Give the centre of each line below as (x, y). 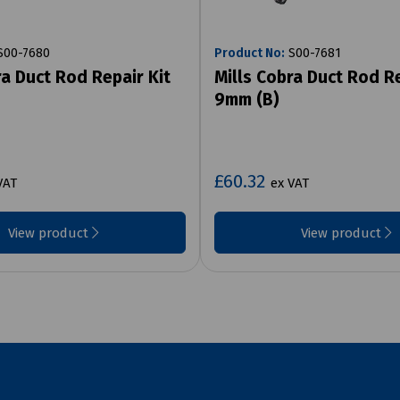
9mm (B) (247, 99)
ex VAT (290, 183)
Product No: (250, 53)
